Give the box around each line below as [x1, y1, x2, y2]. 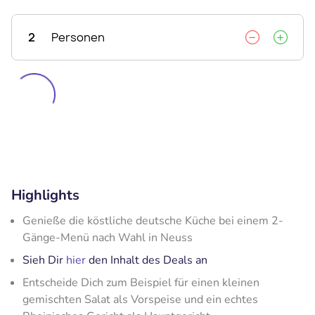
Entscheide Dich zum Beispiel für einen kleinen [22, 274, 259, 290]
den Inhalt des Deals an [86, 252, 207, 268]
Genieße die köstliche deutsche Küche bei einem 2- [22, 212, 283, 229]
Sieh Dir [22, 252, 66, 268]
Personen [51, 29, 105, 45]
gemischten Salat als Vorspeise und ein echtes [22, 291, 258, 307]
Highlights [11, 185, 79, 205]
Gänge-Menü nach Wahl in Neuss [22, 229, 193, 245]
